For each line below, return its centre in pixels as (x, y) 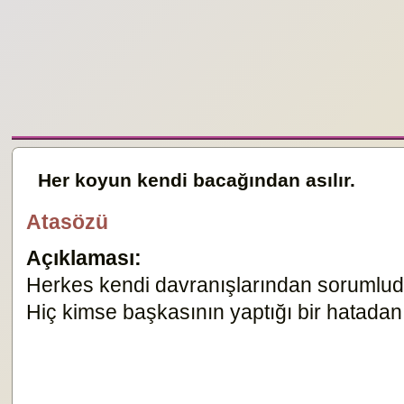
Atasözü (68, 222)
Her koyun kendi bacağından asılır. (197, 180)
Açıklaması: (84, 258)
